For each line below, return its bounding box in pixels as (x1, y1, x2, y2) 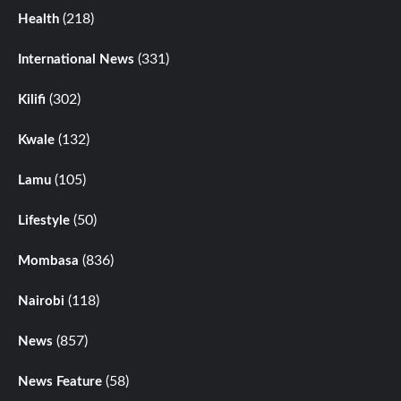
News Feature (18, 374, 102, 388)
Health (18, 12, 59, 26)
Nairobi (18, 294, 64, 308)
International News (18, 52, 134, 66)
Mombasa (18, 253, 79, 268)
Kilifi (18, 92, 46, 107)
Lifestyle (18, 213, 70, 227)
